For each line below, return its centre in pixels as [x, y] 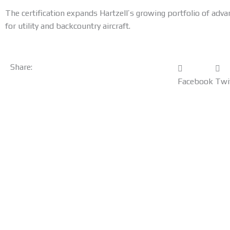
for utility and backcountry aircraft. [68, 26]
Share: [21, 67]
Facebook [195, 82]
